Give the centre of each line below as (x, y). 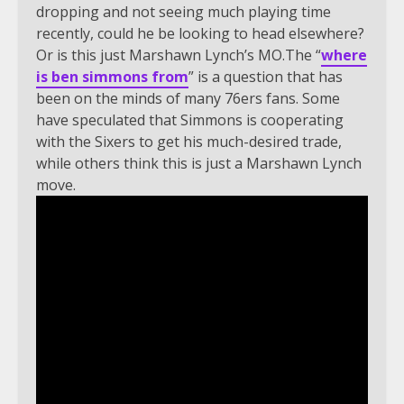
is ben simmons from (112, 76)
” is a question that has (266, 76)
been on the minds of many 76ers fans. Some (188, 98)
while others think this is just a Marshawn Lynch (199, 163)
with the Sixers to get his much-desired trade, (189, 141)
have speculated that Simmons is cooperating (190, 119)
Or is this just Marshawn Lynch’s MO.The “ (179, 55)
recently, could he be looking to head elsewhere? (200, 33)
